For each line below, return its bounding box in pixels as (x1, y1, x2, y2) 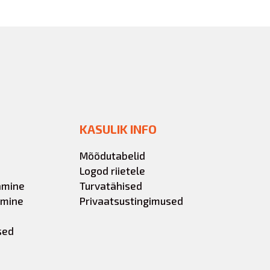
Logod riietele (80, 165, 145, 177)
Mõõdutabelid (80, 149, 145, 162)
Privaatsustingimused (80, 195, 183, 207)
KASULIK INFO (80, 122, 157, 136)
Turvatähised (80, 180, 142, 192)
